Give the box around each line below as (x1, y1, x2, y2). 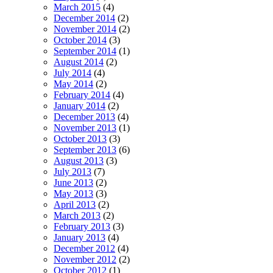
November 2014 (54, 23, 116, 34)
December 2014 (54, 12, 115, 23)
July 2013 (54, 166, 91, 177)
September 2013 (54, 144, 116, 155)
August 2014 (54, 56, 104, 67)
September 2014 (54, 45, 116, 56)
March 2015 (54, 1, 101, 12)
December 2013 (54, 111, 115, 122)
